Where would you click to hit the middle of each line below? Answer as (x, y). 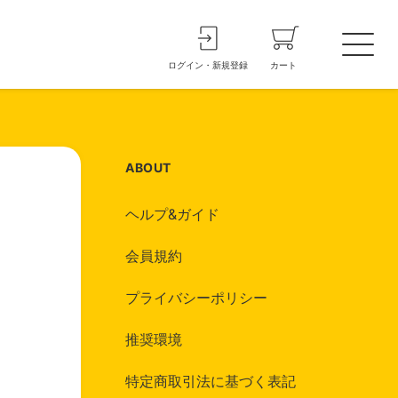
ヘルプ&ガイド (172, 214)
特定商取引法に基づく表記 (211, 381)
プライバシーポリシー (196, 298)
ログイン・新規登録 (208, 64)
